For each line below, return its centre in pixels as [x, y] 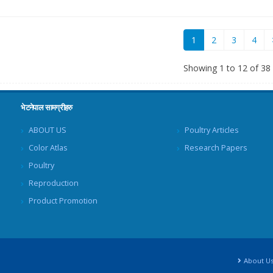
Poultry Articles [212, 130]
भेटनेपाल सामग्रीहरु [47, 108]
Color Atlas [48, 148]
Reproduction [54, 183]
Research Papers [216, 148]
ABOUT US [48, 130]
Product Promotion [63, 201]
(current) [212, 40]
